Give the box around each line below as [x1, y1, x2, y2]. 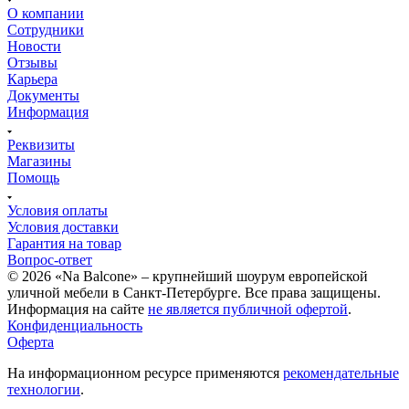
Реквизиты [7, 136, 75, 152]
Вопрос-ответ [7, 251, 92, 267]
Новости [7, 37, 61, 54]
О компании [7, 5, 84, 21]
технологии [7, 381, 80, 397]
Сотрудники [7, 21, 84, 37]
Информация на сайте [7, 300, 148, 317]
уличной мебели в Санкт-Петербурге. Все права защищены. [7, 284, 381, 300]
